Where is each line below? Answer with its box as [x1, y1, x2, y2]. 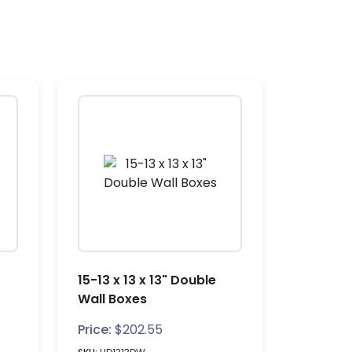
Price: [78, 321, 112, 339]
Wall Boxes [78, 290, 147, 308]
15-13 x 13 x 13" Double [78, 271, 216, 289]
